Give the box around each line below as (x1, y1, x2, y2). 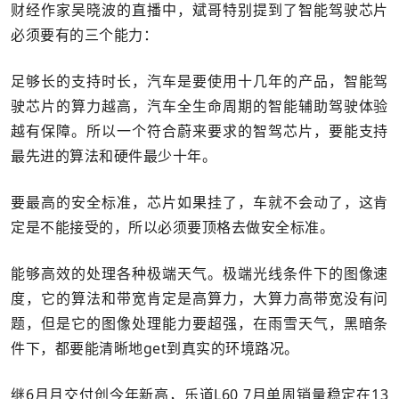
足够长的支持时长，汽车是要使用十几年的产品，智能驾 (11, 71, 388, 91)
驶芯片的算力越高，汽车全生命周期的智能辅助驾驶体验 (11, 96, 388, 116)
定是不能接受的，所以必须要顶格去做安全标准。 (11, 217, 334, 237)
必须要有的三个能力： (11, 25, 158, 45)
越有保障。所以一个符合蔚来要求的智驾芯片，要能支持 (11, 121, 388, 141)
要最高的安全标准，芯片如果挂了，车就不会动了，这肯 (11, 192, 388, 212)
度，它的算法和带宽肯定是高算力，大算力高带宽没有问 (11, 289, 388, 308)
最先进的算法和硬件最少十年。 (11, 146, 216, 166)
